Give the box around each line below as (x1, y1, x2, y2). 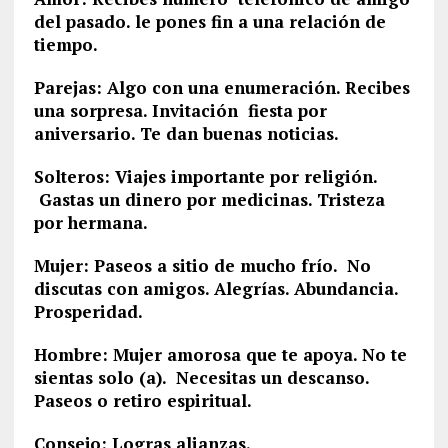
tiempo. (33, 33, 98, 56)
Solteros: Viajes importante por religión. (33, 165, 377, 188)
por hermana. (33, 211, 148, 234)
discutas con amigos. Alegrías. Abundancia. (33, 277, 398, 300)
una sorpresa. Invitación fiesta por (33, 99, 327, 122)
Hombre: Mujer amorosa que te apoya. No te (33, 343, 407, 366)
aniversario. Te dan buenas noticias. (33, 122, 339, 145)
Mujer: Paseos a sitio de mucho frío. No (33, 254, 371, 277)
